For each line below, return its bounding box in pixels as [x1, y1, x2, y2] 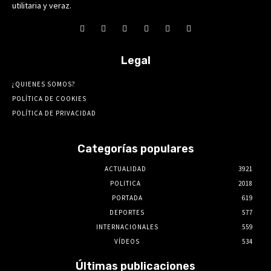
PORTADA [111, 194, 143, 203]
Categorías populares [77, 142, 194, 156]
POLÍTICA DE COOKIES [12, 94, 87, 103]
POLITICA [109, 179, 141, 188]
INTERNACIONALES [96, 223, 158, 232]
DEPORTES [109, 208, 145, 217]
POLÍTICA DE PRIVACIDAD [12, 109, 96, 118]
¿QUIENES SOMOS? [12, 80, 76, 89]
